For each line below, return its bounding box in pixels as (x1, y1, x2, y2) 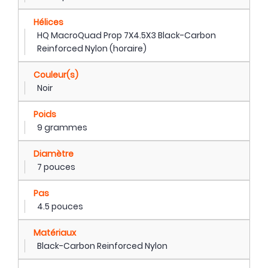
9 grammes (37, 121, 87, 134)
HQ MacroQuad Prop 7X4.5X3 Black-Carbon (37, 29, 216, 42)
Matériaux (33, 227, 76, 239)
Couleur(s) (33, 69, 78, 81)
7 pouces (37, 161, 75, 173)
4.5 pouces (37, 200, 83, 213)
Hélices (33, 16, 63, 29)
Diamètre (33, 148, 74, 160)
